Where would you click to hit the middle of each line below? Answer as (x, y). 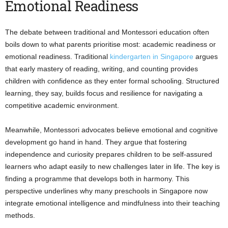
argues (206, 56)
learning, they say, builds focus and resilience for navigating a (104, 93)
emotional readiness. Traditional (58, 56)
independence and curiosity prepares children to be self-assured (109, 154)
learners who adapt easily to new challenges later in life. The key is (112, 166)
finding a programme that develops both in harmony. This (97, 178)
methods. (20, 215)
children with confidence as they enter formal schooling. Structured (112, 81)
